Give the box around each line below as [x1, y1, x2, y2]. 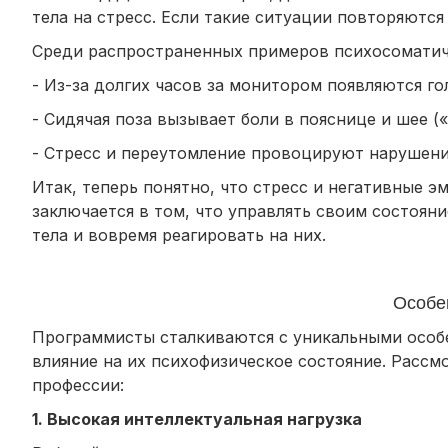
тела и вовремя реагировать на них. [32, 224, 326, 245]
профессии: [32, 374, 124, 395]
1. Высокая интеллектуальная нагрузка [32, 408, 362, 429]
